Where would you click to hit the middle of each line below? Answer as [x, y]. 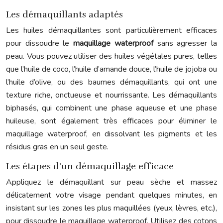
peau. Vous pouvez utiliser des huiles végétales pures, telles [111, 56]
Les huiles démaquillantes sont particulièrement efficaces [111, 30]
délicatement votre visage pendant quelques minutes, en [111, 195]
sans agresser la [187, 43]
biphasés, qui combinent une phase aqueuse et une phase [111, 108]
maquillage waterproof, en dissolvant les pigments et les [111, 134]
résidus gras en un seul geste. [57, 147]
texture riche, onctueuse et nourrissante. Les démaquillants [111, 95]
